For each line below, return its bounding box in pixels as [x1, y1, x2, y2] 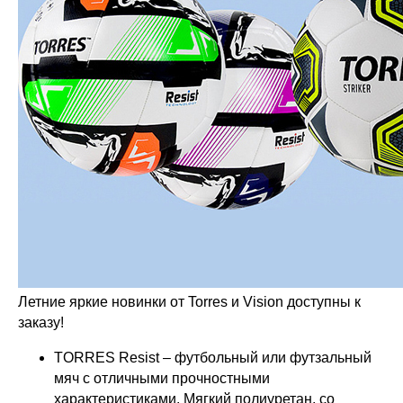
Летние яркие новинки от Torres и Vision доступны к [18, 293, 361, 309]
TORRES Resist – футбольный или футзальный [54, 349, 372, 365]
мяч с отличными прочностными [54, 370, 270, 386]
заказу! [18, 314, 64, 330]
